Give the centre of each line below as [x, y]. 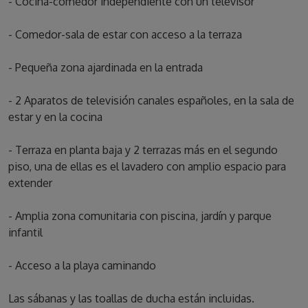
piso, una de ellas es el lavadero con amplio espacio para [147, 167]
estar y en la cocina [55, 117]
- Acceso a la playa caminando [82, 266]
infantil [25, 233]
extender [30, 183]
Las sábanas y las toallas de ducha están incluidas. [131, 299]
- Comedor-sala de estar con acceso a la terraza [125, 35]
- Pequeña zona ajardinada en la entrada [106, 68]
